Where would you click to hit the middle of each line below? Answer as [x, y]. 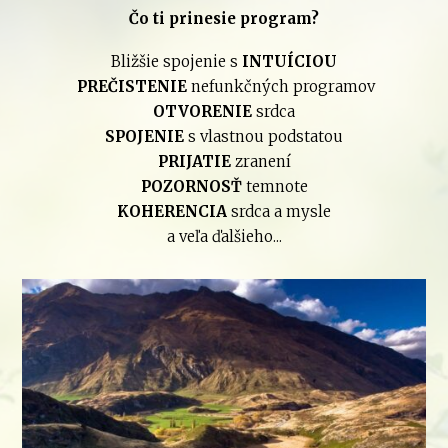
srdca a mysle [281, 211]
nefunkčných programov [281, 86]
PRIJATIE [194, 161]
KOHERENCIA [174, 211]
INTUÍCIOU [289, 61]
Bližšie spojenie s [176, 61]
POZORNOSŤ [193, 186]
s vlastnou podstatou [263, 136]
